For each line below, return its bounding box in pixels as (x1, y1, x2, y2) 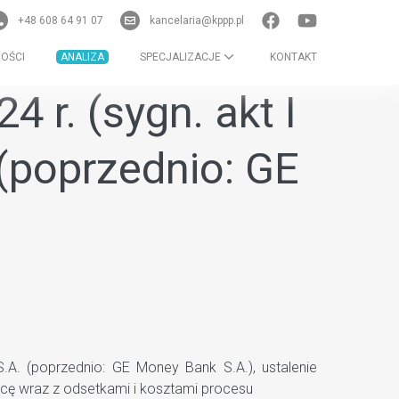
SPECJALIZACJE (140, 50, 224, 63)
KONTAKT (270, 50, 317, 63)
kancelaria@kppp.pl (147, 14, 247, 27)
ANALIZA (61, 50, 104, 63)
